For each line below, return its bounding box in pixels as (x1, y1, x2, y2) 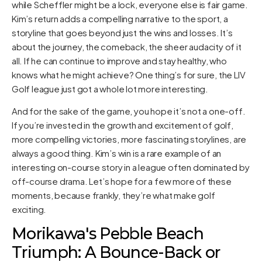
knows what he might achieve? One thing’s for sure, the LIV (12, 68, 246, 80)
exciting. (12, 203, 47, 215)
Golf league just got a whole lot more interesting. (12, 82, 208, 94)
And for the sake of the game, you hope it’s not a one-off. (12, 105, 246, 116)
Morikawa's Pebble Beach (12, 224, 204, 244)
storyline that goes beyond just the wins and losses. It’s (12, 26, 233, 38)
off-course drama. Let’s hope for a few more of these (12, 175, 232, 187)
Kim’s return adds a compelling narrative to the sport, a (12, 12, 228, 24)
